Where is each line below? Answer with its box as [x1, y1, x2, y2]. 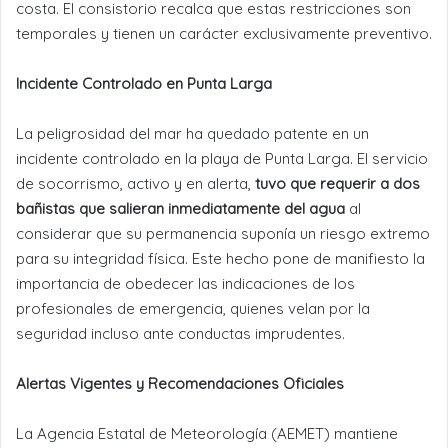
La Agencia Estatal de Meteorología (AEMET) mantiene [16, 423, 398, 443]
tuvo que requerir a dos [255, 173, 420, 193]
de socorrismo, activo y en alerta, [16, 173, 255, 193]
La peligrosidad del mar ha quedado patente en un [16, 123, 369, 143]
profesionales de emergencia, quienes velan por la [16, 298, 370, 318]
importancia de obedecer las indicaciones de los [16, 273, 355, 293]
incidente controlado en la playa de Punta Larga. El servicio [16, 148, 428, 168]
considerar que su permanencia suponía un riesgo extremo [16, 223, 430, 243]
